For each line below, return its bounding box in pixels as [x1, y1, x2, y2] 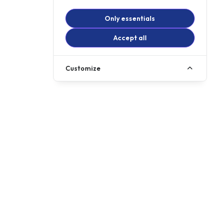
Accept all [113, 33, 147, 43]
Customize [65, 64, 101, 73]
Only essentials [105, 14, 155, 23]
